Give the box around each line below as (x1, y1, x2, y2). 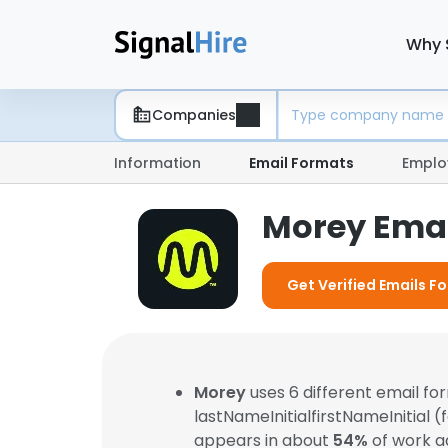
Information (114, 153, 201, 173)
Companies (152, 104, 236, 125)
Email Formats (249, 153, 354, 173)
